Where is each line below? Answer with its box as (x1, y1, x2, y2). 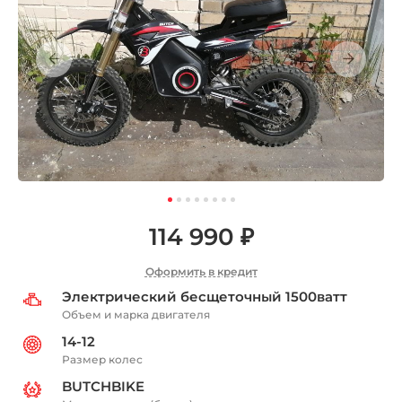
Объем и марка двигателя (62, 307, 210, 321)
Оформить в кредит (144, 264, 258, 278)
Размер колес (62, 352, 143, 366)
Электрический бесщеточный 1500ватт (62, 287, 347, 305)
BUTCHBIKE (62, 377, 144, 395)
